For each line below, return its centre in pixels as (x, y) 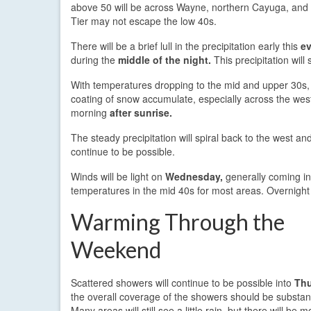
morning (90, 112)
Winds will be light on (118, 176)
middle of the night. (165, 59)
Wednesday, (194, 176)
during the (94, 59)
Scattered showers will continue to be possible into (183, 282)
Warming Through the (178, 221)
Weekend (116, 249)
